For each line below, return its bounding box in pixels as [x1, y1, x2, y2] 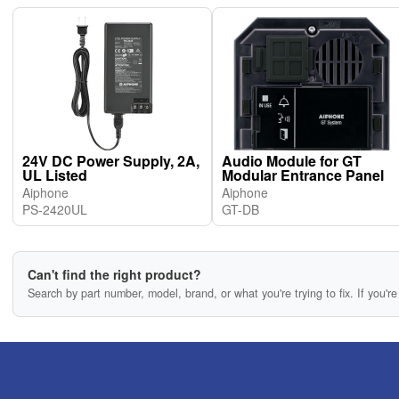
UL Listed [22, 165, 87, 185]
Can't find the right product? [28, 265, 201, 283]
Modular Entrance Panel [222, 165, 384, 185]
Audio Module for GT [222, 151, 362, 171]
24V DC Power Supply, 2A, [22, 151, 199, 171]
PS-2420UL [22, 200, 87, 218]
